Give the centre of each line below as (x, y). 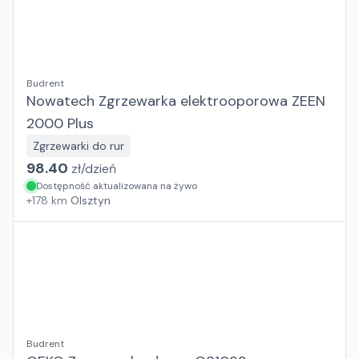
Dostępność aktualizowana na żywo (117, 186)
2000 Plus (60, 123)
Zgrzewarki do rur (79, 146)
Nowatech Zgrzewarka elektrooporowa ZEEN (176, 101)
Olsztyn (91, 200)
